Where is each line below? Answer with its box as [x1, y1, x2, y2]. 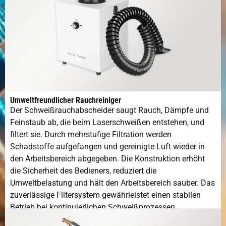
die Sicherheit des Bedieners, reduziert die [10, 165, 156, 176]
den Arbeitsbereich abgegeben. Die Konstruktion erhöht [10, 153, 205, 163]
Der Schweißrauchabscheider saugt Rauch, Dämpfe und [10, 105, 209, 115]
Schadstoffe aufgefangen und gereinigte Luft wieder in [10, 141, 205, 151]
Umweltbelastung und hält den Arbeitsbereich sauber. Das [10, 178, 215, 188]
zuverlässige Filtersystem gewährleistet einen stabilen [10, 190, 201, 200]
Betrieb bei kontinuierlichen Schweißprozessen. [10, 202, 177, 212]
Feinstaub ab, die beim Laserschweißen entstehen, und [10, 117, 204, 127]
